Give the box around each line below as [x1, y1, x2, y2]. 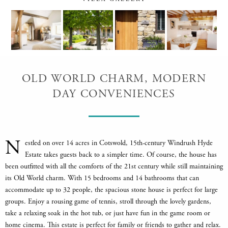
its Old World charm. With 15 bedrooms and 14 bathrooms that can [5, 173, 199, 183]
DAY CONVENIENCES [52, 87, 176, 101]
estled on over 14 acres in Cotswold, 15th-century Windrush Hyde [25, 138, 213, 148]
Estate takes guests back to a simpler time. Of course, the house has [25, 150, 217, 159]
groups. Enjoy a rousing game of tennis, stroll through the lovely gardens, [5, 196, 211, 206]
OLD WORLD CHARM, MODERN [21, 71, 207, 86]
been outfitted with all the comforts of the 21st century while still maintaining [5, 161, 223, 171]
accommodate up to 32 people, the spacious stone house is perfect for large [5, 185, 218, 194]
